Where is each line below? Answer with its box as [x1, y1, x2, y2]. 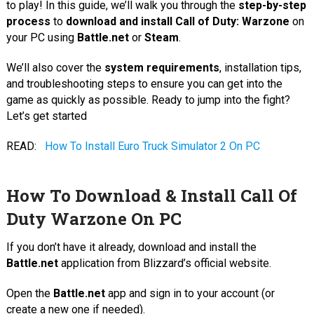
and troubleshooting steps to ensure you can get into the [6, 76, 282, 90]
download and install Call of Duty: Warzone [65, 14, 289, 28]
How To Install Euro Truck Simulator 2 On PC [44, 139, 260, 153]
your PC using [6, 30, 77, 44]
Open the [6, 286, 53, 300]
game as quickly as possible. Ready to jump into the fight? [6, 93, 290, 107]
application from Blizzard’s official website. [57, 256, 271, 270]
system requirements [104, 60, 219, 74]
